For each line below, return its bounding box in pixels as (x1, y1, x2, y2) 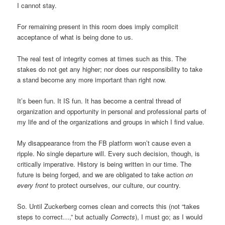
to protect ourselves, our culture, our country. (48, 180, 183, 190)
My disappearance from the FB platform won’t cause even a (17, 138, 191, 148)
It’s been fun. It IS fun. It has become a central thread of (17, 95, 182, 105)
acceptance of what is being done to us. (17, 32, 134, 42)
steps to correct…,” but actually (17, 211, 111, 221)
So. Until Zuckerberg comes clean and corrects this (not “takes (17, 201, 200, 211)
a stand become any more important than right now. (17, 74, 169, 84)
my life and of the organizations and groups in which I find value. (17, 117, 207, 127)
